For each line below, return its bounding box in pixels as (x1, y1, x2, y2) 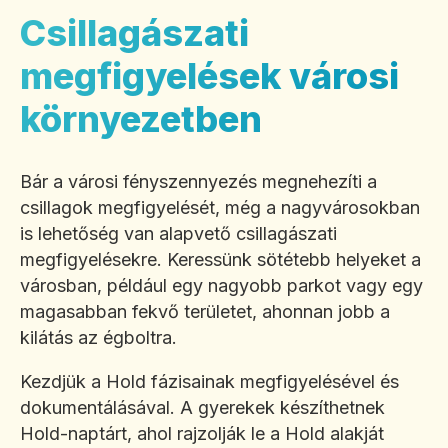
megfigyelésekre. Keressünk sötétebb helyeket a (20, 249, 421, 271)
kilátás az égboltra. (20, 327, 177, 349)
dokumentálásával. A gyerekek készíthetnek (20, 397, 385, 419)
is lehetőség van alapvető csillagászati (20, 223, 337, 245)
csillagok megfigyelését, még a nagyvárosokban (20, 197, 420, 219)
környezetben (20, 97, 262, 142)
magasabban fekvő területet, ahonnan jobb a (20, 301, 390, 323)
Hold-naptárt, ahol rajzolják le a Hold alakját (20, 423, 384, 445)
